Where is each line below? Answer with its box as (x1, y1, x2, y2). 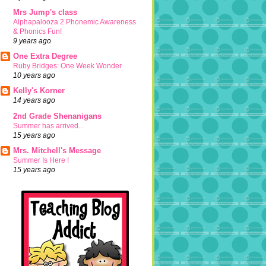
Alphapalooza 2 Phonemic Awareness (13, 17, 136, 26)
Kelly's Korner (13, 86, 65, 96)
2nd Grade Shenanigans (13, 111, 102, 121)
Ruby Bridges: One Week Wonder (13, 62, 122, 70)
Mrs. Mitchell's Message (13, 145, 101, 155)
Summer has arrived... (13, 121, 84, 130)
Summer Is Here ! (13, 156, 69, 164)
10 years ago (13, 71, 55, 79)
